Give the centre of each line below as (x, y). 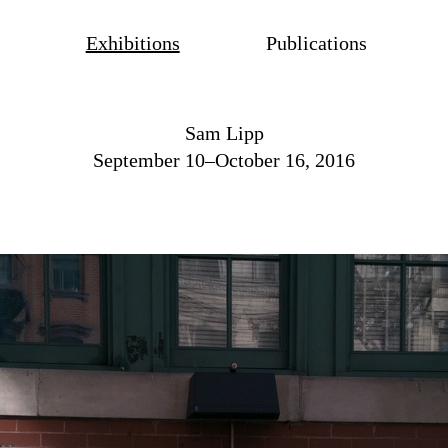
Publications (317, 43)
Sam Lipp (224, 133)
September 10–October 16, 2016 (224, 160)
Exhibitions (132, 43)
